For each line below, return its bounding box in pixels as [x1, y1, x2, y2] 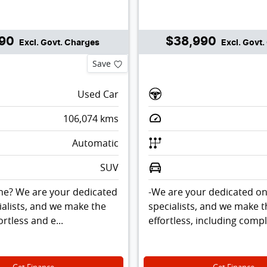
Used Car [77, 87, 119, 101]
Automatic [72, 136, 119, 150]
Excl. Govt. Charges [18, 38, 100, 47]
